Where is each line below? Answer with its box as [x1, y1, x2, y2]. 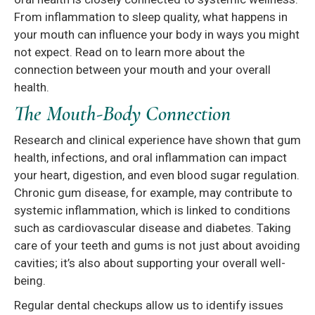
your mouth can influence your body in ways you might [14, 27, 300, 42]
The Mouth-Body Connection [14, 101, 231, 127]
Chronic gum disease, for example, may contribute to [14, 186, 292, 200]
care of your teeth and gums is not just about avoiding [14, 238, 300, 253]
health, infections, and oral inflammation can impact [14, 150, 287, 165]
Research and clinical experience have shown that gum [14, 133, 301, 148]
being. [14, 274, 46, 288]
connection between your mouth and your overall [14, 63, 271, 77]
